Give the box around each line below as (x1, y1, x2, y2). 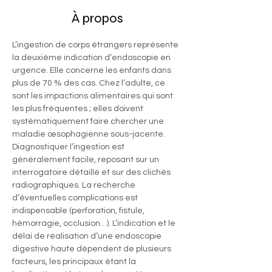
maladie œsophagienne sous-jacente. (12, 130, 167, 138)
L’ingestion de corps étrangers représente (12, 41, 180, 49)
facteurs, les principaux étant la (12, 257, 138, 266)
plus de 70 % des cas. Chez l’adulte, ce (12, 79, 167, 87)
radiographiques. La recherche (12, 181, 137, 189)
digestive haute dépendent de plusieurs (12, 245, 173, 253)
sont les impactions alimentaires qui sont (12, 92, 175, 100)
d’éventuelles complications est (12, 194, 140, 202)
